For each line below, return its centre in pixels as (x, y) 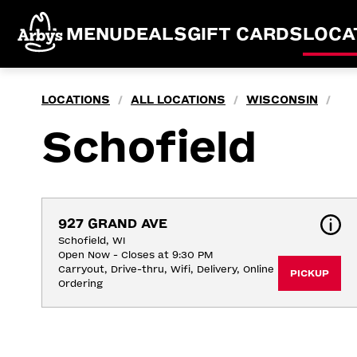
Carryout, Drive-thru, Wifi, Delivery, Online (166, 269)
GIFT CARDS (245, 34)
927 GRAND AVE (113, 224)
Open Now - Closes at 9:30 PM (135, 255)
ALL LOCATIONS (178, 100)
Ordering (80, 284)
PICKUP (309, 273)
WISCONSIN (282, 100)
